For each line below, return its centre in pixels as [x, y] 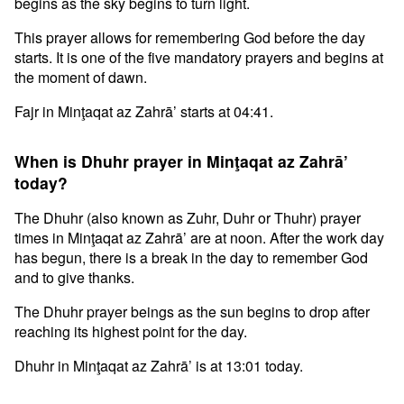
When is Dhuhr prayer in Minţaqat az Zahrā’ [181, 161]
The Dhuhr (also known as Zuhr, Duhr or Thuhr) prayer [188, 218]
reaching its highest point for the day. [131, 331]
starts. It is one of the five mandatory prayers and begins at [199, 57]
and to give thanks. [74, 277]
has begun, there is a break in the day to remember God [191, 257]
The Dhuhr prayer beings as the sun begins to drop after [192, 312]
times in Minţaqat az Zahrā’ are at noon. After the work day [199, 238]
